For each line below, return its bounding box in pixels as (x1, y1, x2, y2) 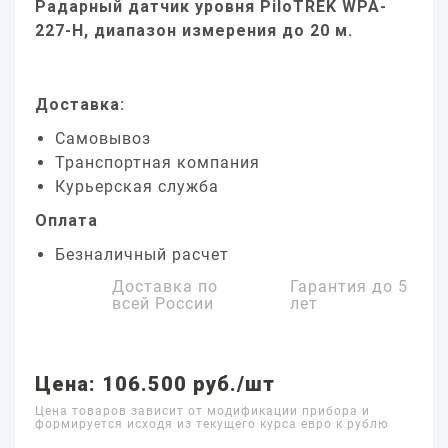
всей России (112, 294, 214, 313)
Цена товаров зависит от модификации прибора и (35, 404, 370, 418)
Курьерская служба (55, 177, 219, 196)
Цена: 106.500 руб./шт (35, 372, 275, 396)
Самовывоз (55, 129, 151, 148)
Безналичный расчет (55, 245, 229, 264)
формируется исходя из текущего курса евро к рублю (35, 417, 389, 431)
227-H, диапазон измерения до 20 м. (35, 21, 353, 40)
